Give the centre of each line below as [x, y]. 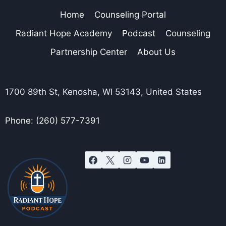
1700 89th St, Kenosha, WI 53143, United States [103, 92]
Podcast [139, 33]
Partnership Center [89, 52]
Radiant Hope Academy [64, 33]
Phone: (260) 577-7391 [52, 121]
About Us [157, 52]
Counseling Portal [130, 14]
